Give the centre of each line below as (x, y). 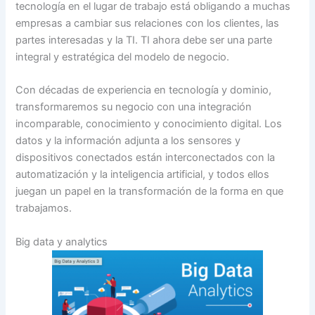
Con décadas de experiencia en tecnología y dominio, (144, 90)
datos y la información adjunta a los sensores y (128, 141)
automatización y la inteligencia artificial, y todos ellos (143, 175)
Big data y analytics (62, 242)
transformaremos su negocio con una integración (134, 107)
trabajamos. (44, 208)
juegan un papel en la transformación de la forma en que (150, 192)
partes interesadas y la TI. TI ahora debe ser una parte (144, 40)
